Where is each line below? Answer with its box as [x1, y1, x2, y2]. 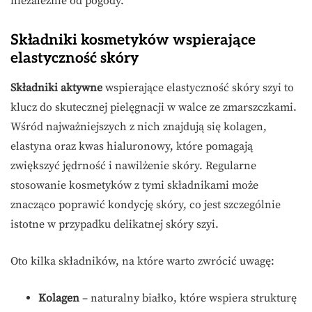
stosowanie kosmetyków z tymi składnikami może [10, 178, 258, 192]
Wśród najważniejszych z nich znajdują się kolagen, [10, 119, 267, 134]
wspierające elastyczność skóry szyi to [102, 80, 294, 95]
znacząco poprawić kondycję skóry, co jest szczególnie [10, 197, 281, 212]
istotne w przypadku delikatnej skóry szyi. [10, 217, 219, 231]
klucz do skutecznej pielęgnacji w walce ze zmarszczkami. [10, 100, 297, 114]
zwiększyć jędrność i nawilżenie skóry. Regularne [10, 158, 256, 173]
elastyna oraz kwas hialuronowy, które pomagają [10, 139, 253, 153]
